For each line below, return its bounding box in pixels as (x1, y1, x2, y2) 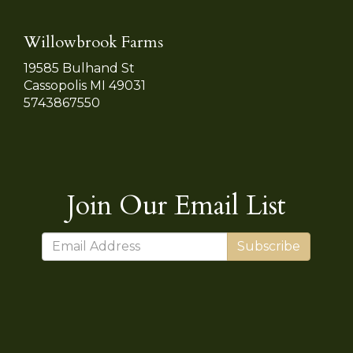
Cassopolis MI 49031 (24, 77, 146, 93)
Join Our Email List (67, 187, 286, 224)
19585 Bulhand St (24, 60, 135, 76)
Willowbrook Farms (24, 31, 163, 53)
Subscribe (237, 238, 301, 254)
